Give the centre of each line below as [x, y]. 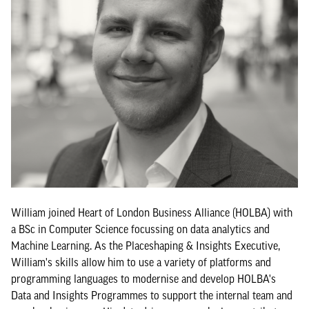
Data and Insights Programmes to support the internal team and [152, 295]
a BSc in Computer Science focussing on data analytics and [140, 229]
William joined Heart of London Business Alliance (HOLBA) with [152, 212]
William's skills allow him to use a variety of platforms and [141, 262]
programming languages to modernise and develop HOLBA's [143, 279]
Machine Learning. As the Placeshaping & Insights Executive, [146, 246]
